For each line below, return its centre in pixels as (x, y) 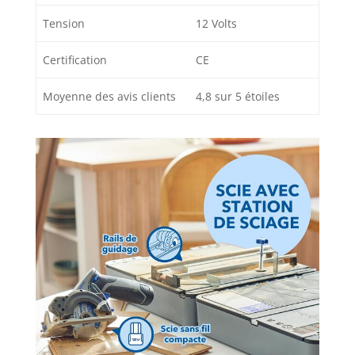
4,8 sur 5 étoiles (238, 96)
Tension (64, 23)
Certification (75, 59)
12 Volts (216, 23)
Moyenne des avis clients (109, 96)
